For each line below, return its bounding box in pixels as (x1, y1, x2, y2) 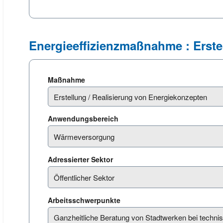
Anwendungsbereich (48, 113, 120, 123)
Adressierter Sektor (48, 154, 115, 164)
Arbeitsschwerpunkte (48, 195, 122, 205)
